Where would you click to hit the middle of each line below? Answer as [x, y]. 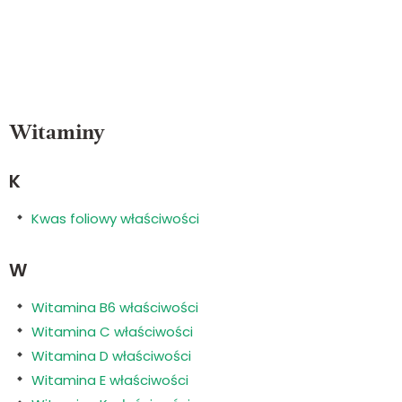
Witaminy [57, 134]
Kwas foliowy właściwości [115, 218]
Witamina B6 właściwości [115, 307]
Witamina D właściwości [111, 355]
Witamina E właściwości [110, 380]
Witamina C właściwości [112, 331]
